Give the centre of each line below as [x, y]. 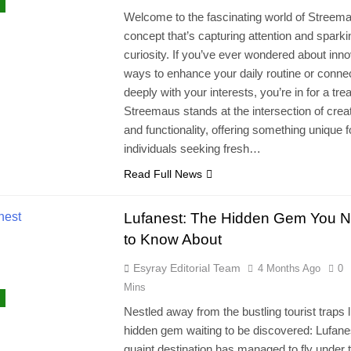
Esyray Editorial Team [186, 268]
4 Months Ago [289, 269]
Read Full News [163, 174]
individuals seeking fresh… [192, 149]
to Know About [172, 240]
